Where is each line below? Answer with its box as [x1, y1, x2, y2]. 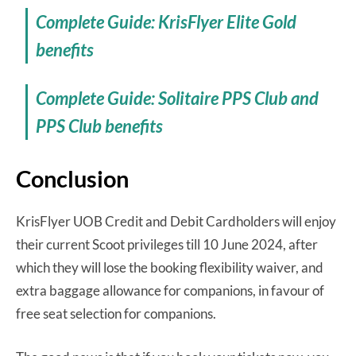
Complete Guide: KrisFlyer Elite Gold [36, 10, 297, 33]
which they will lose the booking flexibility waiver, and [16, 258, 323, 276]
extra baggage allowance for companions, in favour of [16, 281, 324, 299]
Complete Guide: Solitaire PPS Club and [36, 87, 319, 109]
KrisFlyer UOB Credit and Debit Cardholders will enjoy [16, 212, 336, 230]
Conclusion [16, 164, 129, 192]
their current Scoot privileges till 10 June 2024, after [16, 235, 318, 253]
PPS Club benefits [36, 114, 164, 137]
